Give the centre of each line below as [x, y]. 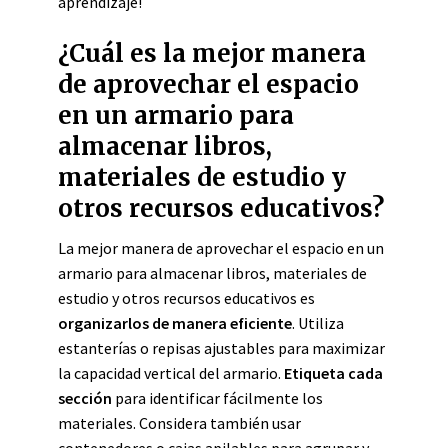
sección [85, 398]
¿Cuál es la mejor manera [212, 53]
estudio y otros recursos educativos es [186, 298]
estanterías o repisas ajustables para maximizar [221, 348]
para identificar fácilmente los [217, 398]
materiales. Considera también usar [179, 423]
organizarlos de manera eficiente [175, 323]
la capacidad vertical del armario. [171, 373]
